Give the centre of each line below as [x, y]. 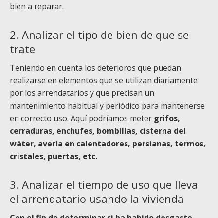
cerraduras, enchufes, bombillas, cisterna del [98, 131]
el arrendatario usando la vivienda [97, 199]
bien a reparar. [37, 7]
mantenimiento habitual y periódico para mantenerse [107, 106]
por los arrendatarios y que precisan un [82, 93]
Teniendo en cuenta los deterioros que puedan [95, 68]
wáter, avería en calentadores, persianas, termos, [108, 144]
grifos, [167, 118]
